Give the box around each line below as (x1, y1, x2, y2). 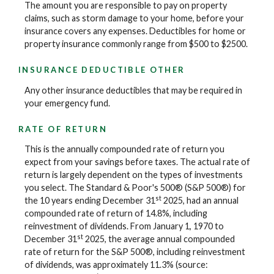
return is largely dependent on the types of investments (24, 169, 243, 180)
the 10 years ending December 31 (24, 195, 155, 206)
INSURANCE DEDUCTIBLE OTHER (18, 65, 185, 75)
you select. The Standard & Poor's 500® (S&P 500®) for (24, 182, 246, 193)
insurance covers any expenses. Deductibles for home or (24, 25, 246, 36)
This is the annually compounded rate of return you (24, 144, 224, 155)
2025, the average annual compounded (83, 234, 235, 245)
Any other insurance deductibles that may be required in (24, 84, 242, 95)
